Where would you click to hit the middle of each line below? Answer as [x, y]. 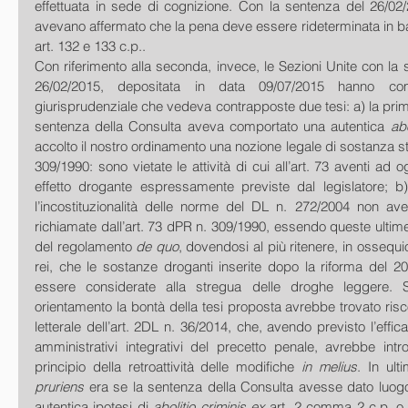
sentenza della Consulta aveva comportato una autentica [213, 126]
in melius [329, 367]
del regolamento [86, 246]
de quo [157, 246]
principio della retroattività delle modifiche [168, 367]
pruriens [59, 387]
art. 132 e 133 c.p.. [92, 46]
